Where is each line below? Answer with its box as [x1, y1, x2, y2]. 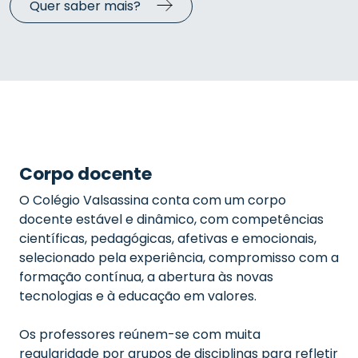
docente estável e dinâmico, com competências [19, 210, 324, 229]
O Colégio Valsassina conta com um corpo [19, 191, 286, 209]
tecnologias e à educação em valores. [19, 287, 257, 305]
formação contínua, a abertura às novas [19, 268, 273, 286]
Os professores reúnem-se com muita [19, 325, 261, 344]
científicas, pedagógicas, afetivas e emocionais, [19, 229, 316, 248]
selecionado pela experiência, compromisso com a [19, 249, 339, 267]
